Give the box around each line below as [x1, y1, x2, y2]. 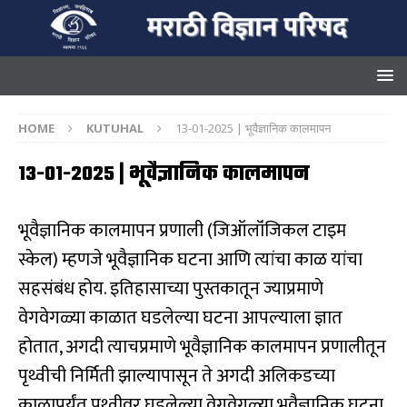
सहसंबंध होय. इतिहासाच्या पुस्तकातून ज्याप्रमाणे [18, 273, 323, 305]
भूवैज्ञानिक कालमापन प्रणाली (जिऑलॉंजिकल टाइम [18, 215, 346, 247]
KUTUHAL [86, 120, 144, 137]
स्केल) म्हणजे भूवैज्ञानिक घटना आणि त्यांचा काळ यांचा [18, 244, 362, 276]
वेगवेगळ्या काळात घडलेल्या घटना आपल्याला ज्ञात [18, 303, 342, 334]
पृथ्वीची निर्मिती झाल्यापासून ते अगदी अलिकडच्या [18, 361, 335, 392]
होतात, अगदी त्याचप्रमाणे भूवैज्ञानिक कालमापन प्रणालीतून [18, 332, 386, 363]
